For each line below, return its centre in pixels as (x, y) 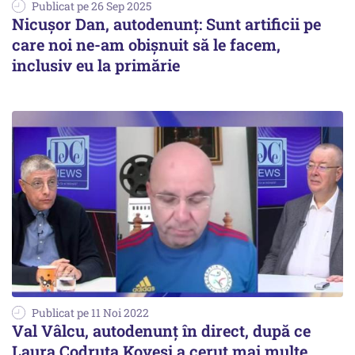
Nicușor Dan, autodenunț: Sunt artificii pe (166, 24)
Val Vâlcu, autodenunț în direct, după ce (161, 331)
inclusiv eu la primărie (96, 65)
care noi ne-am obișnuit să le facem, (146, 45)
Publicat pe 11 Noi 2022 (90, 313)
